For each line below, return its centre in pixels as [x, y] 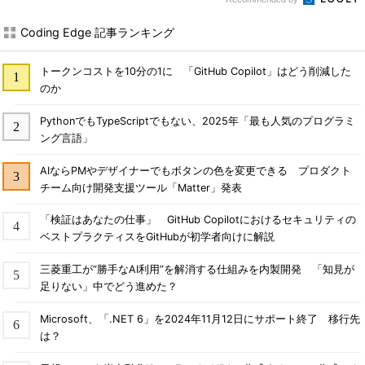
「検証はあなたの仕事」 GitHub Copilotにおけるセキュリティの [198, 220]
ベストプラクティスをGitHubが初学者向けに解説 [157, 237]
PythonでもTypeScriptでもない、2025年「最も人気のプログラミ [197, 121]
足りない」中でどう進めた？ [108, 287]
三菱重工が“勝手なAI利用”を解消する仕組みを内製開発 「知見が [197, 270]
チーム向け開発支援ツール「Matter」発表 [141, 187]
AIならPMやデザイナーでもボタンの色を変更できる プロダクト [195, 170]
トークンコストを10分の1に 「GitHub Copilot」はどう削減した [195, 71]
